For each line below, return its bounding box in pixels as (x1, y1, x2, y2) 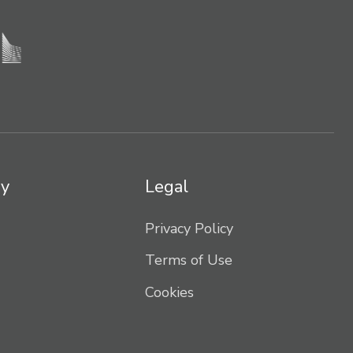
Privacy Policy (145, 219, 233, 239)
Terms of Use (145, 251, 232, 270)
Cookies (145, 282, 194, 302)
